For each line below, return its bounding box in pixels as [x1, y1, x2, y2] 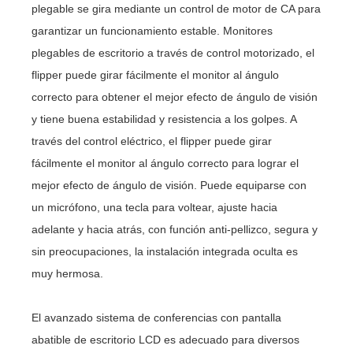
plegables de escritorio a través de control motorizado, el [32, 46, 315, 60]
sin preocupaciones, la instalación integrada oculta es [32, 245, 299, 258]
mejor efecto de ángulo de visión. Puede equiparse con [32, 179, 307, 192]
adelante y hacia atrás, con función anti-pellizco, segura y [32, 223, 318, 236]
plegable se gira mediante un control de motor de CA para [32, 2, 321, 16]
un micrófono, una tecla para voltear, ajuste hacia [32, 201, 278, 214]
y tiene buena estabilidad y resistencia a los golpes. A [32, 113, 297, 126]
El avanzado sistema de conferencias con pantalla [32, 311, 282, 325]
